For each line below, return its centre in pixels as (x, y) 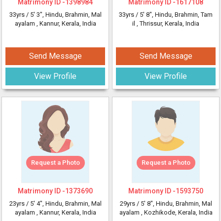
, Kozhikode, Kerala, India (177, 212)
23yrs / (19, 203)
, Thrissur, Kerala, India (168, 23)
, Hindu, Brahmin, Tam (182, 15)
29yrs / (130, 203)
